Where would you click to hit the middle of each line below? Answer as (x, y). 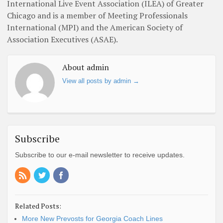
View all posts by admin (98, 81)
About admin (86, 67)
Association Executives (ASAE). (62, 40)
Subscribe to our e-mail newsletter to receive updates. (100, 155)
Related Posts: (38, 206)
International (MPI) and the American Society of (95, 28)
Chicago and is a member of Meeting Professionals (97, 16)
